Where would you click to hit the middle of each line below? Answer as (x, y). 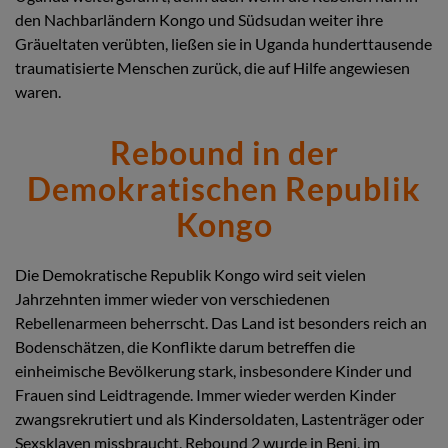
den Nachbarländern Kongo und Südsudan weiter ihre (199, 19)
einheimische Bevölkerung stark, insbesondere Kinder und (213, 370)
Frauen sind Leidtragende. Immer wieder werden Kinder (205, 394)
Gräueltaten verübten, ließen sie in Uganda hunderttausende (223, 43)
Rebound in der (224, 152)
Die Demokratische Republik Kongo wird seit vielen (190, 274)
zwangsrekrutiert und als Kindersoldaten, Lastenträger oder (219, 418)
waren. (38, 91)
